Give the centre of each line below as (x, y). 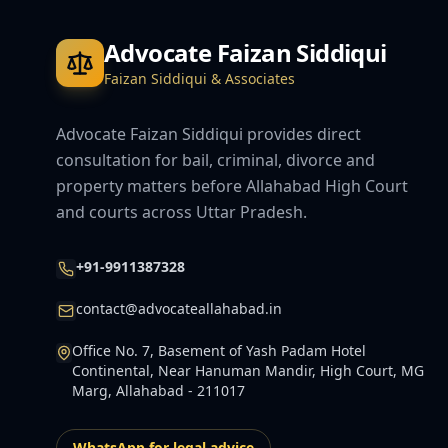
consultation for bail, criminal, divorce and (215, 160)
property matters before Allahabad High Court (232, 186)
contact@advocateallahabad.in (179, 308)
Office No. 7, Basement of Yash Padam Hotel (219, 350)
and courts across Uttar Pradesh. (181, 212)
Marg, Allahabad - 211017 (158, 390)
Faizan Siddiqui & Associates (199, 78)
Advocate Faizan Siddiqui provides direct (208, 134)
